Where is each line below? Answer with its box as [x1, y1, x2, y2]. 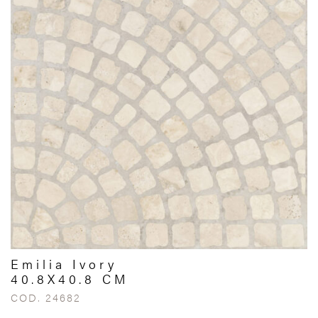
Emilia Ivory [11, 255, 117, 273]
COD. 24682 [11, 290, 81, 305]
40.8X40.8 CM [11, 270, 129, 287]
